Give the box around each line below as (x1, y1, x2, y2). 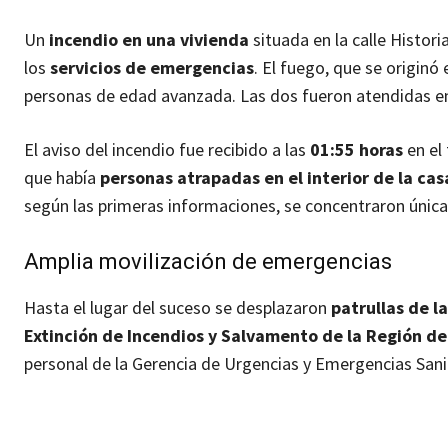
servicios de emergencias (50, 56, 254, 80)
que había (24, 166, 100, 190)
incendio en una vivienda (49, 28, 249, 52)
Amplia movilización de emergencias (24, 249, 392, 275)
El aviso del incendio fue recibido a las (24, 138, 310, 162)
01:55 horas (310, 138, 403, 162)
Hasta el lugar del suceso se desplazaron (24, 296, 331, 320)
